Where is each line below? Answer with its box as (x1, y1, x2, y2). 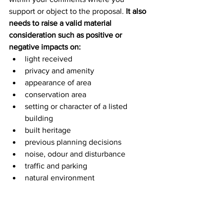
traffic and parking (25, 162, 87, 170)
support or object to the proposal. (9, 7, 126, 16)
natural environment (25, 173, 95, 182)
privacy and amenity (25, 66, 94, 75)
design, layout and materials (25, 185, 121, 194)
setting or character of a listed (25, 102, 129, 111)
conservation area (25, 90, 86, 99)
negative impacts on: (9, 43, 81, 52)
